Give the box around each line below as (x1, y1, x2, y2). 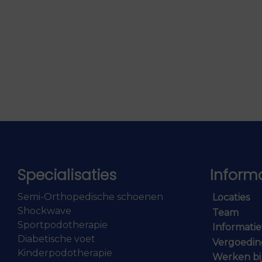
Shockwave (18, 205, 71, 217)
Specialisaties (18, 165, 116, 186)
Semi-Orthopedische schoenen (18, 191, 163, 203)
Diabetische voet (18, 233, 95, 245)
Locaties (212, 192, 250, 204)
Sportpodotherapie (18, 219, 108, 231)
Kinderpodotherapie (18, 247, 112, 259)
